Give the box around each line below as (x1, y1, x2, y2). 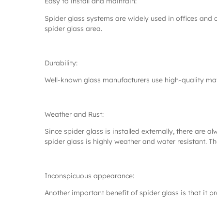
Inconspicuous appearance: (45, 171, 134, 180)
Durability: (45, 58, 77, 67)
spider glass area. (45, 24, 102, 33)
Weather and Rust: (45, 109, 104, 119)
